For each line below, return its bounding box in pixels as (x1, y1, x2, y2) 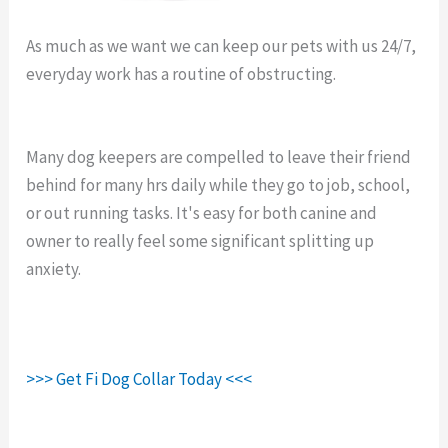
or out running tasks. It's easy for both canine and (26, 201, 378, 224)
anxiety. (26, 257, 82, 280)
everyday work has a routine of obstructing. (26, 62, 340, 85)
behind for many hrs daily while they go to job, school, (26, 173, 411, 196)
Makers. (26, 90, 82, 113)
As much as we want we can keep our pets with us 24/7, (26, 34, 417, 57)
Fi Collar (339, 62, 398, 85)
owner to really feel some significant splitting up (26, 229, 375, 252)
